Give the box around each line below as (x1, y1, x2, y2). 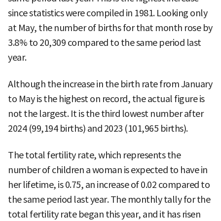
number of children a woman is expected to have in (8, 164, 208, 176)
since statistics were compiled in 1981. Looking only (8, 7, 207, 19)
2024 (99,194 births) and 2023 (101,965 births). (8, 123, 188, 135)
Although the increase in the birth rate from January (8, 78, 212, 90)
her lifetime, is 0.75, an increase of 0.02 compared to (8, 179, 210, 191)
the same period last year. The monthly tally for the (8, 194, 210, 206)
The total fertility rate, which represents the (8, 149, 181, 161)
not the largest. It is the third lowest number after (8, 108, 203, 120)
